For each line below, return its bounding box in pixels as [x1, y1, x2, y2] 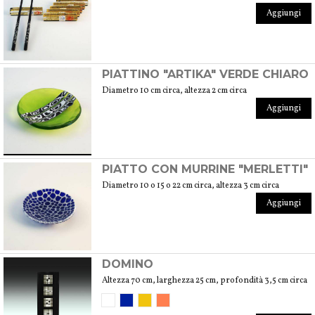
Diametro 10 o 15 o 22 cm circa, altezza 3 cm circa [102, 179, 279, 191]
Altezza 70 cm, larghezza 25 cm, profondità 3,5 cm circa [102, 274, 307, 286]
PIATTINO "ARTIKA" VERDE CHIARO [102, 67, 309, 81]
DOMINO [102, 257, 153, 271]
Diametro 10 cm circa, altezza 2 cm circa [102, 84, 247, 96]
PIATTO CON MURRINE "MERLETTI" [102, 162, 308, 176]
